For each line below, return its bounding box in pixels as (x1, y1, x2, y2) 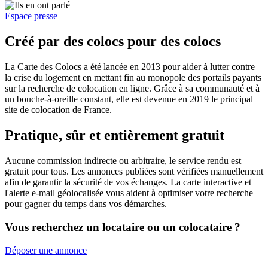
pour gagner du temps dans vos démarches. (5, 199, 167, 209)
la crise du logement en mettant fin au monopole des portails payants (5, 72, 261, 83)
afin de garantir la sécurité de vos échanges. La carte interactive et (5, 177, 251, 188)
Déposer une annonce (5, 245, 87, 255)
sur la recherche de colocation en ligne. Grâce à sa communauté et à (5, 83, 260, 94)
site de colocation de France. (5, 105, 112, 115)
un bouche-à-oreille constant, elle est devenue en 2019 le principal (5, 94, 253, 105)
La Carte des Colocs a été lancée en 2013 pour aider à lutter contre (5, 62, 255, 72)
